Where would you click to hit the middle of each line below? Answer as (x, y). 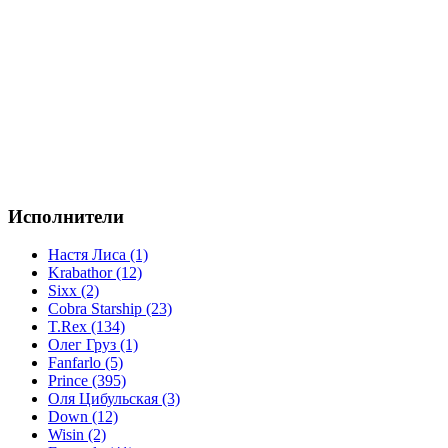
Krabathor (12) (95, 273)
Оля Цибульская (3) (114, 399)
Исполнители (66, 216)
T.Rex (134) (86, 327)
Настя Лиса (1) (98, 255)
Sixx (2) (73, 291)
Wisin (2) (77, 435)
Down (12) (83, 417)
